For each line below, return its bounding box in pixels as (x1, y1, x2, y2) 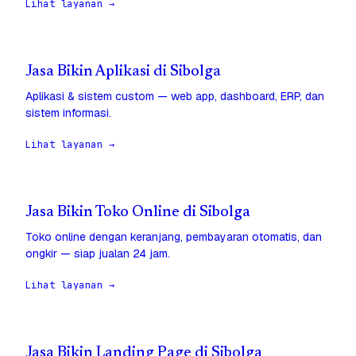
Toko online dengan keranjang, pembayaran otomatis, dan (25, 230, 322, 245)
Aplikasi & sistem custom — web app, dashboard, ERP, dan (25, 89, 324, 104)
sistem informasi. (25, 106, 111, 121)
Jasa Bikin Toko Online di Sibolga (25, 205, 250, 221)
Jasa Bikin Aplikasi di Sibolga (25, 64, 221, 80)
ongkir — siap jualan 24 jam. (25, 246, 170, 261)
